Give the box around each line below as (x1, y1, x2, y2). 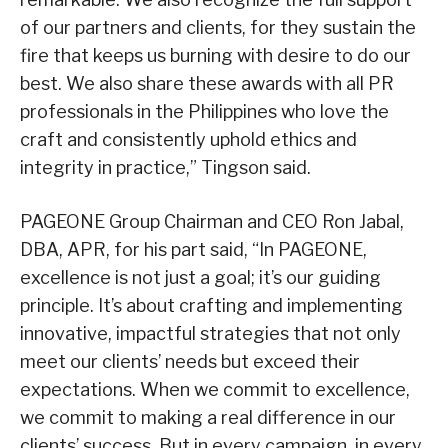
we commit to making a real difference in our (20, 406, 396, 428)
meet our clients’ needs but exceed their (20, 350, 360, 372)
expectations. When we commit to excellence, (20, 378, 410, 400)
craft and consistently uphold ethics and (20, 128, 357, 150)
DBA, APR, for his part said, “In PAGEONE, (20, 238, 367, 260)
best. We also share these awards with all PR (20, 72, 394, 94)
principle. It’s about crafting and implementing (20, 294, 403, 316)
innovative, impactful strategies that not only (20, 322, 401, 344)
